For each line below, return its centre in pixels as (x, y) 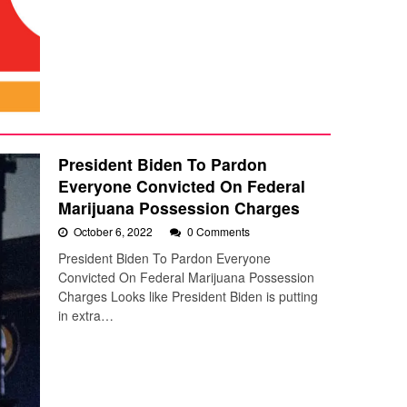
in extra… (86, 316)
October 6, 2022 (114, 232)
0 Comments (218, 232)
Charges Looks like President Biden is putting (188, 297)
